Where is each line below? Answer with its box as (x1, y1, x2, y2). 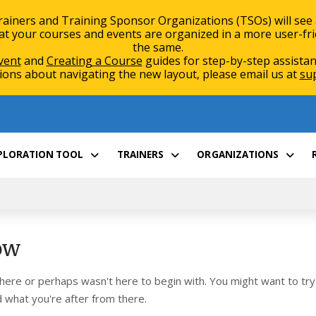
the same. (133, 39, 183, 55)
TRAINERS (116, 148, 164, 161)
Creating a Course (46, 53, 142, 68)
